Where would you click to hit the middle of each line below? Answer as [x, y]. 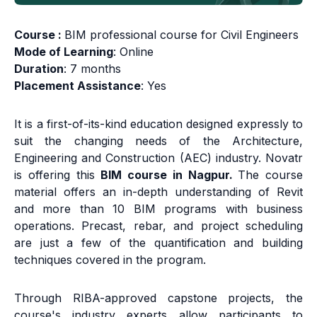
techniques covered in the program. [112, 260]
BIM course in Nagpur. [169, 175]
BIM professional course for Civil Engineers [181, 35]
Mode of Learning [64, 52]
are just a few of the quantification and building [158, 243]
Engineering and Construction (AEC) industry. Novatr [158, 158]
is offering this [58, 175]
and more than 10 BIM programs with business [158, 209]
